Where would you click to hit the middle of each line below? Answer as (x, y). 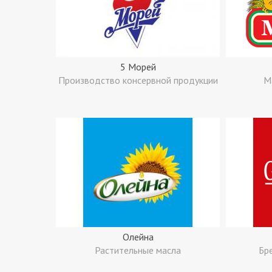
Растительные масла (138, 250)
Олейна (138, 237)
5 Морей (138, 67)
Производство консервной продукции (138, 80)
